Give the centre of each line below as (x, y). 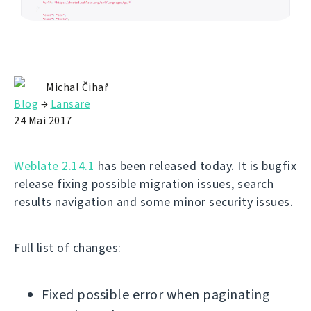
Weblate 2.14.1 (54, 166)
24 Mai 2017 (43, 121)
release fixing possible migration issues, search (144, 184)
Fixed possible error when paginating (156, 295)
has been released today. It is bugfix (195, 166)
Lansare (70, 104)
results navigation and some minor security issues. (153, 202)
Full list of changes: (68, 248)
